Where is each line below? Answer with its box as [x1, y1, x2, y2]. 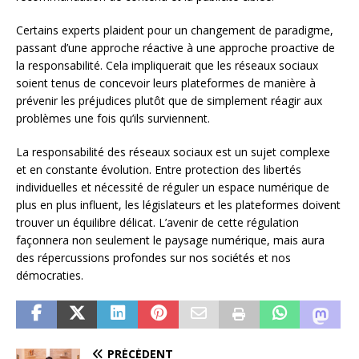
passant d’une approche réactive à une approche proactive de [16, 39, 335, 55]
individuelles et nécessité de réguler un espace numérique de [16, 179, 329, 195]
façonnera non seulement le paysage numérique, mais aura [16, 232, 325, 248]
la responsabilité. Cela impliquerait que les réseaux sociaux [16, 57, 318, 73]
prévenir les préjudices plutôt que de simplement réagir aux [16, 92, 322, 108]
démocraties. [16, 267, 83, 283]
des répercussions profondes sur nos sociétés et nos [16, 249, 291, 265]
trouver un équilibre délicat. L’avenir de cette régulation [16, 214, 299, 230]
